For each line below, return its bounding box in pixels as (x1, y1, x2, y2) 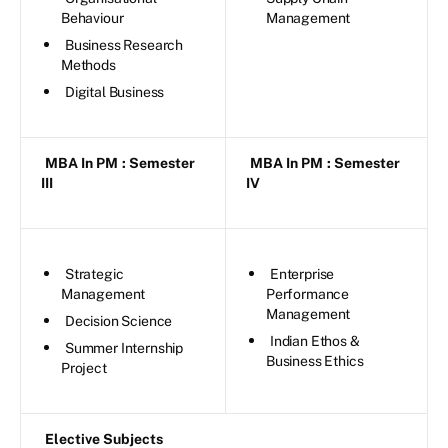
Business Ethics (266, 352, 364, 369)
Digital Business (65, 83, 165, 100)
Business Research (65, 36, 184, 53)
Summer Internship (65, 339, 184, 356)
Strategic (65, 265, 124, 282)
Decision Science (65, 312, 173, 329)
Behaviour (61, 9, 124, 26)
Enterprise (270, 265, 335, 282)
